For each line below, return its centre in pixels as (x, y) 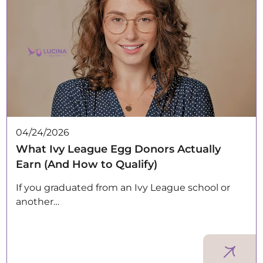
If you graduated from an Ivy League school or (123, 187)
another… (38, 201)
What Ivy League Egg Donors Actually (119, 149)
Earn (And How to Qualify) (87, 164)
